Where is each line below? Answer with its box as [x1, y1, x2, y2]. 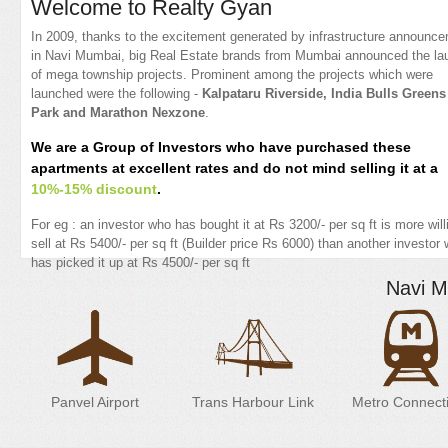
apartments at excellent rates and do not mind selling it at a [31, 160, 438, 176]
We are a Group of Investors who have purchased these [31, 139, 411, 155]
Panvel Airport [51, 394, 139, 410]
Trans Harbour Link [192, 394, 314, 410]
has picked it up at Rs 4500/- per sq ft [31, 255, 250, 270]
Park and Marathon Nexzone [31, 105, 205, 120]
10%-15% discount [31, 181, 157, 197]
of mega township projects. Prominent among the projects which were [31, 67, 433, 82]
